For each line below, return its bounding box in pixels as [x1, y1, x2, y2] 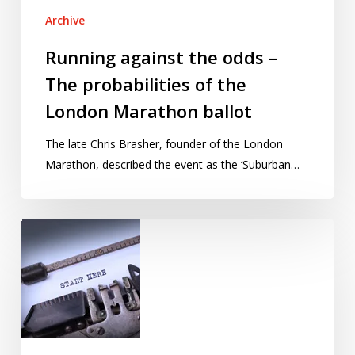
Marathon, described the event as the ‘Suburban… [44, 157, 300, 173]
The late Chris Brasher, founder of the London [44, 136, 283, 152]
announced [20, 241, 78, 257]
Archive [44, 13, 85, 29]
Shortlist [20, 220, 63, 236]
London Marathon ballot [44, 99, 252, 124]
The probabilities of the [44, 72, 246, 97]
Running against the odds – [44, 45, 277, 70]
